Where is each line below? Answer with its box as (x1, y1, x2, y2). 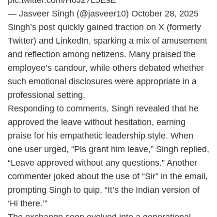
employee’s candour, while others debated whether (8, 63, 204, 73)
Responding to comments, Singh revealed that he (8, 104, 199, 113)
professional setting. (8, 90, 85, 100)
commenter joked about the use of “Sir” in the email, (8, 171, 208, 181)
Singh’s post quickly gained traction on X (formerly (8, 22, 201, 32)
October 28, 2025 (131, 9, 199, 18)
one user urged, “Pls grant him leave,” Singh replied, (8, 144, 209, 154)
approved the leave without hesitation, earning (8, 117, 186, 127)
